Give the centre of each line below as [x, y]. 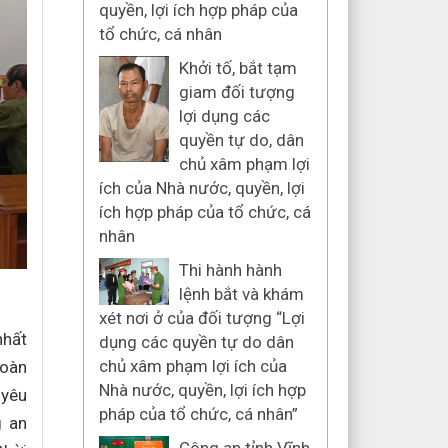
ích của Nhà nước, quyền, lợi [201, 188]
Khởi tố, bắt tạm [237, 68]
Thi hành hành [230, 270]
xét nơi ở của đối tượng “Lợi [201, 318]
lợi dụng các [224, 116]
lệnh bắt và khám [241, 294]
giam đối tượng [236, 92]
